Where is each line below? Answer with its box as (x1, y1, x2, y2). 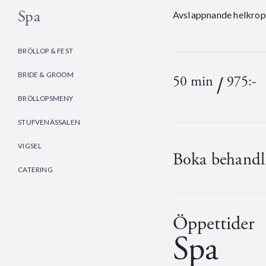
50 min (172, 72, 213, 90)
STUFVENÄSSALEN (18, 118, 80, 126)
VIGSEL (18, 141, 42, 150)
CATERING (18, 165, 53, 174)
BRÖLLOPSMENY (18, 94, 74, 103)
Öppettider (172, 211, 255, 236)
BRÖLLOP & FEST (18, 46, 73, 55)
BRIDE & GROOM (18, 70, 74, 79)
